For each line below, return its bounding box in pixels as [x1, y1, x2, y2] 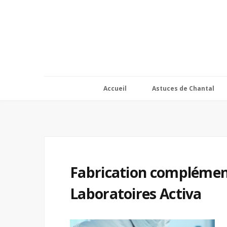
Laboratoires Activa [70, 184, 202, 203]
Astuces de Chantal [152, 84, 214, 93]
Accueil [103, 84, 127, 93]
